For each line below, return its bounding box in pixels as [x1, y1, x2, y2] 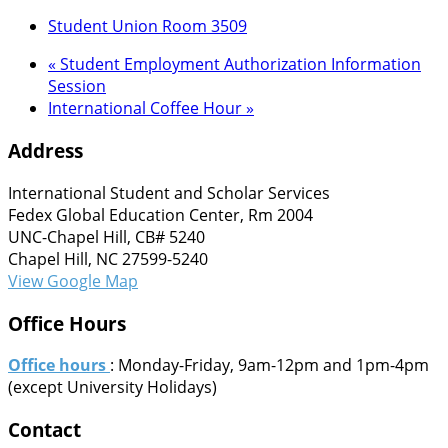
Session [48, 75, 106, 98]
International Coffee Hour [48, 97, 246, 120]
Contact [8, 416, 81, 442]
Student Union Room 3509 [48, 15, 247, 38]
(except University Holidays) [8, 376, 217, 399]
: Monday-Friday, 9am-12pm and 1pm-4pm [110, 354, 429, 377]
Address [8, 138, 83, 164]
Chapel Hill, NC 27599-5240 [8, 247, 208, 270]
